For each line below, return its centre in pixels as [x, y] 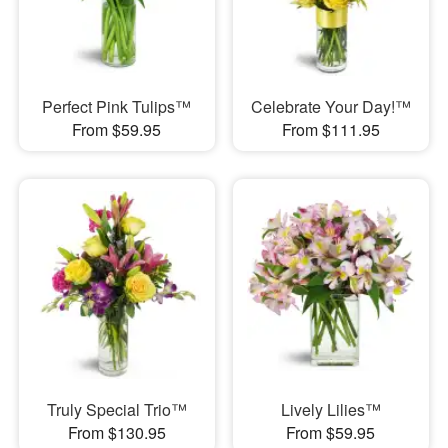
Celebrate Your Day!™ [330, 106]
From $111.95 [330, 129]
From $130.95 [116, 432]
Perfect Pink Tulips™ [117, 106]
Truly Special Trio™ [116, 409]
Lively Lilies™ [330, 409]
